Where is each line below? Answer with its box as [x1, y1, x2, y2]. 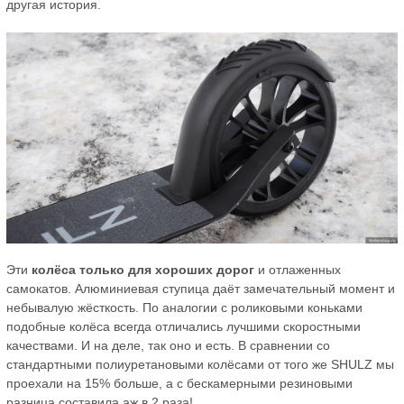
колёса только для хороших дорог [32, 262, 254, 277]
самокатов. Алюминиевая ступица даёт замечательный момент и [6, 280, 395, 296]
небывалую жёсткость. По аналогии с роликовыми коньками [6, 299, 363, 315]
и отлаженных [254, 262, 341, 277]
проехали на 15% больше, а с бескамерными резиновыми [6, 375, 353, 390]
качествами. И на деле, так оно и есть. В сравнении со [6, 337, 330, 353]
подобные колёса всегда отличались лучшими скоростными [6, 318, 361, 334]
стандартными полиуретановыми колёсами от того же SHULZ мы [6, 356, 394, 372]
